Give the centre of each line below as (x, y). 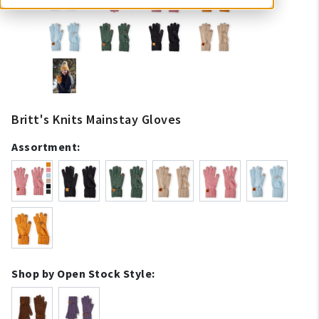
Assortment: (46, 147)
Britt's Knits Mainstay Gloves (96, 119)
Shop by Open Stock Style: (83, 273)
